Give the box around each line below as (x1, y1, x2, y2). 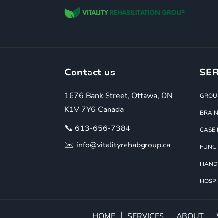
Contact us (64, 65, 115, 79)
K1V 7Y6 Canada (64, 104, 124, 115)
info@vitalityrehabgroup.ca (74, 139, 170, 150)
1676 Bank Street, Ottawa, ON (64, 90, 173, 101)
